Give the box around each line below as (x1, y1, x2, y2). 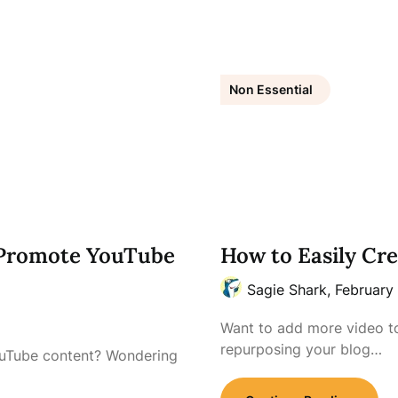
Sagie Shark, (246, 281, 335, 298)
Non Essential (228, 82, 313, 97)
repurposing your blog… (219, 340, 382, 358)
